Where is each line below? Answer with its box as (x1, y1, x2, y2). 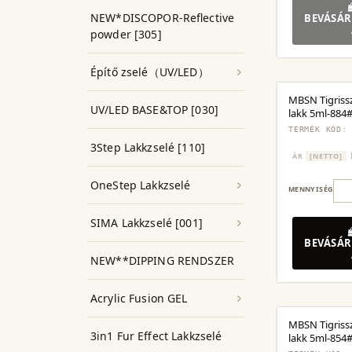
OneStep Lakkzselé (90, 178, 191, 192)
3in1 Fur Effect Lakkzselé (90, 328, 222, 343)
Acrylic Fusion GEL (90, 291, 188, 306)
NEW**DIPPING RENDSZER (90, 253, 234, 268)
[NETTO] (310, 150, 343, 161)
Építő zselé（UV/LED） (90, 64, 209, 79)
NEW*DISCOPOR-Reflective (90, 10, 235, 25)
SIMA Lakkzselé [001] (90, 215, 203, 230)
